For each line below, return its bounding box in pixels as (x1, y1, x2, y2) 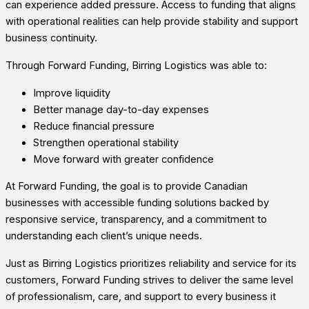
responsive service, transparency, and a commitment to (6, 213, 267, 226)
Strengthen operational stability (33, 137, 179, 150)
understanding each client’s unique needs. (6, 230, 202, 243)
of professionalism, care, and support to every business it (6, 290, 276, 303)
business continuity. (6, 32, 97, 45)
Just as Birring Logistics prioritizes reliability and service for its (6, 257, 297, 270)
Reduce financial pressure (33, 120, 154, 133)
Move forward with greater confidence (33, 153, 214, 166)
